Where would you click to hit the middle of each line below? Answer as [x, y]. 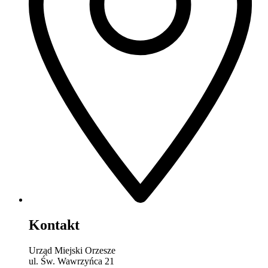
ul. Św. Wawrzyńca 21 [71, 261]
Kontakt [54, 225]
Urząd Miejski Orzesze [72, 251]
